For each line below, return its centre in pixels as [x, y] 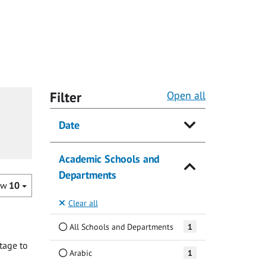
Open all [186, 96]
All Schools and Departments [120, 226]
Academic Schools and [109, 159]
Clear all [83, 202]
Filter [65, 97]
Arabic [79, 252]
